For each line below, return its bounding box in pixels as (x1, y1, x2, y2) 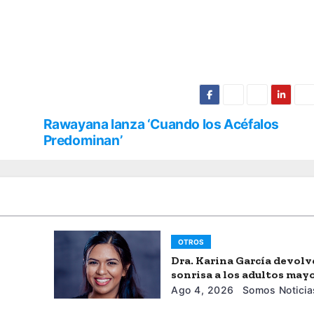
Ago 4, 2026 (171, 283, 234, 296)
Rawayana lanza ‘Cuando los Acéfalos (43, 115, 280, 132)
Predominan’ (43, 131, 123, 149)
